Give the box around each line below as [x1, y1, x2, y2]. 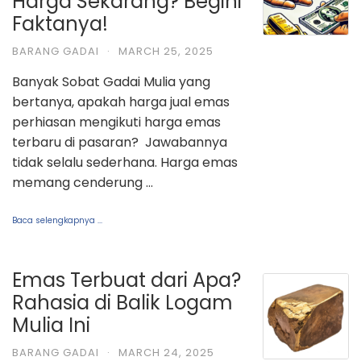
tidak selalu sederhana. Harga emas [12, 152, 238, 172]
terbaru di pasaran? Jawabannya [12, 132, 227, 151]
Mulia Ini [12, 311, 90, 338]
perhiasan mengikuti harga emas [12, 112, 221, 131]
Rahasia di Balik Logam [12, 288, 233, 316]
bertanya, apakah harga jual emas [12, 92, 230, 111]
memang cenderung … [12, 172, 153, 192]
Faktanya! [12, 10, 108, 37]
